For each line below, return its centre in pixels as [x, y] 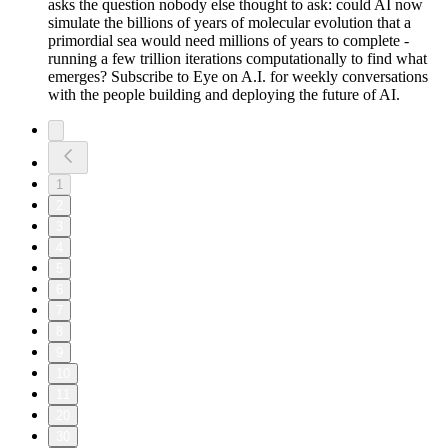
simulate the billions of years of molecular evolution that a [229, 23]
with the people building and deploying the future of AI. [224, 95]
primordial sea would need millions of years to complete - [228, 41]
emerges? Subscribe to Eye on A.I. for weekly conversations [238, 77]
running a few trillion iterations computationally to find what [237, 59]
